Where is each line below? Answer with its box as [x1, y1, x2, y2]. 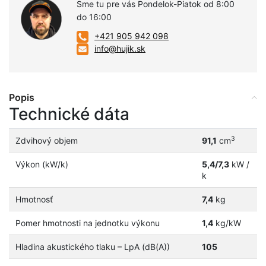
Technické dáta [9, 104, 129, 124]
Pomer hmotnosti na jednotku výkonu [15, 218, 160, 228]
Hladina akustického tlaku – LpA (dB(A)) [15, 242, 170, 252]
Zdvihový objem [15, 135, 78, 145]
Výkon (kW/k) [15, 159, 68, 169]
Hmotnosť [15, 194, 53, 204]
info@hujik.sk [94, 43, 146, 53]
